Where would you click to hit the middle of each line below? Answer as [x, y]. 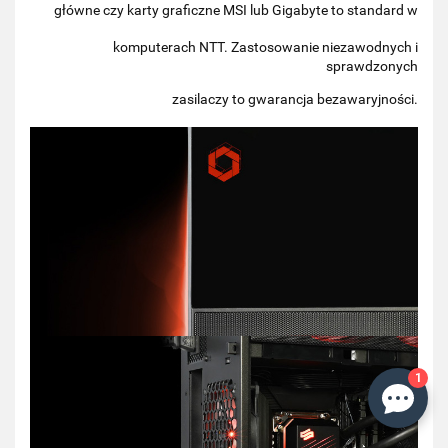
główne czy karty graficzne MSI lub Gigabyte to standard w [236, 10]
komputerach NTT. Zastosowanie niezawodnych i [265, 47]
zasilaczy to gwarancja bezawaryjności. [295, 99]
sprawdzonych [372, 66]
